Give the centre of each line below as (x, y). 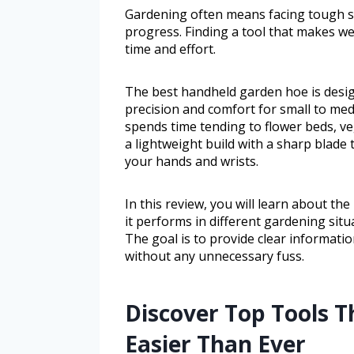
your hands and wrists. (192, 161)
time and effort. (170, 49)
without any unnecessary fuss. (215, 256)
